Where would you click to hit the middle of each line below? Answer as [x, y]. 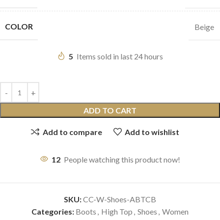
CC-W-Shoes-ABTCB [120, 199]
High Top [117, 212]
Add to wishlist [152, 132]
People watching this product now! [122, 160]
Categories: [53, 212]
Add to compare [72, 132]
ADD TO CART [110, 110]
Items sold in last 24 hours [120, 56]
